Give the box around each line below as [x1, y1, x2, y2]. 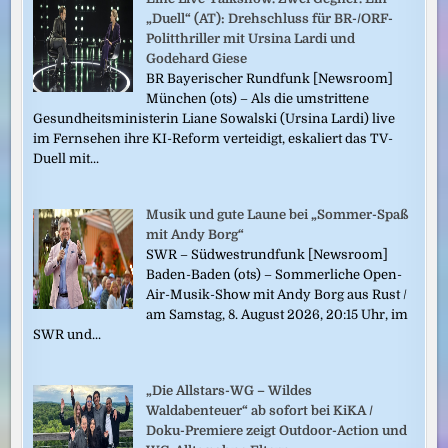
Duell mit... [33, 150, 100, 166]
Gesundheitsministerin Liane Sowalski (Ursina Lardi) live [33, 110, 396, 126]
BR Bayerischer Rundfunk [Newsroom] [146, 70, 394, 86]
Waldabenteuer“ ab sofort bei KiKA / [146, 402, 374, 418]
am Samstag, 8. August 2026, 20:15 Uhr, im [146, 306, 409, 322]
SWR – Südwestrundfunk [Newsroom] [146, 246, 389, 262]
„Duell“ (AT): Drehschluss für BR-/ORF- [146, 10, 394, 26]
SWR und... [33, 326, 102, 342]
